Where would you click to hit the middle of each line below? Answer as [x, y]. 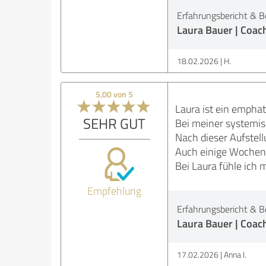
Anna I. [235, 254]
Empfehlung [115, 191]
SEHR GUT [115, 123]
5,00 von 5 [115, 94]
